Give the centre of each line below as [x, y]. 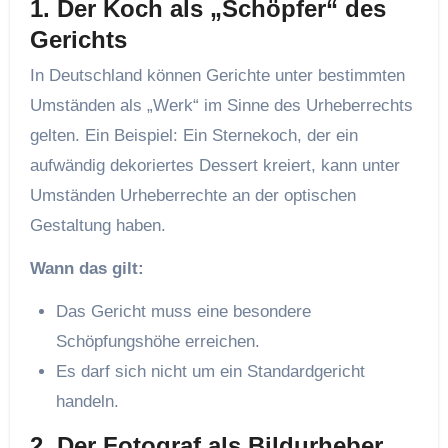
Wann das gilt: [86, 269]
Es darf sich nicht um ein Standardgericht [210, 372]
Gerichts [78, 39]
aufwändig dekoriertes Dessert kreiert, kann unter [214, 166]
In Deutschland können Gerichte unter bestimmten [217, 76]
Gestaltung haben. [97, 226]
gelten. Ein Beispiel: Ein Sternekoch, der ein [193, 136]
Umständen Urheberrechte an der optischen [192, 196]
